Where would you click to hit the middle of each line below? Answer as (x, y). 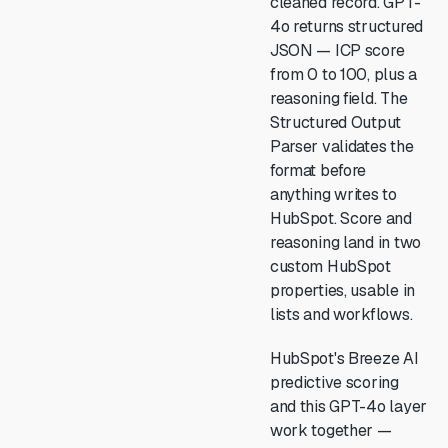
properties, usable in (342, 290)
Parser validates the (341, 146)
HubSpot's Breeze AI (344, 358)
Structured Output (335, 122)
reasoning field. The (338, 98)
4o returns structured (346, 26)
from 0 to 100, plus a (343, 74)
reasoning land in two (345, 242)
